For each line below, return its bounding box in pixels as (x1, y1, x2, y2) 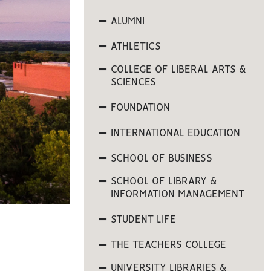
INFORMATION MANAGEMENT (110, 189, 244, 199)
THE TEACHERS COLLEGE (110, 240, 226, 250)
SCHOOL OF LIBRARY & (110, 177, 217, 186)
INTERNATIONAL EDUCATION (110, 128, 240, 138)
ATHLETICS (110, 42, 161, 51)
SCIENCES (110, 77, 156, 87)
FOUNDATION (110, 103, 170, 113)
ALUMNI (110, 16, 145, 26)
